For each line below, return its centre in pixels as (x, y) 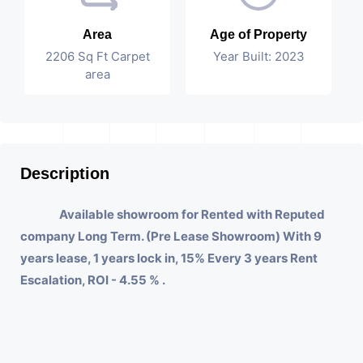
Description (65, 174)
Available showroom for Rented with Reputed (192, 215)
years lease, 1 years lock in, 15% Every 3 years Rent (169, 258)
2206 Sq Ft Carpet (97, 57)
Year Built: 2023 (258, 57)
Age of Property (258, 35)
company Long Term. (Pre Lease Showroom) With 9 (171, 237)
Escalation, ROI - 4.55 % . (93, 280)
